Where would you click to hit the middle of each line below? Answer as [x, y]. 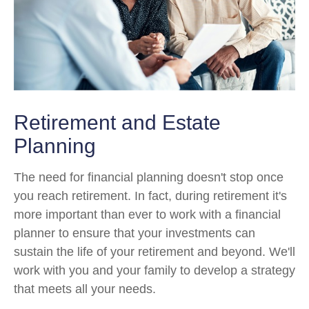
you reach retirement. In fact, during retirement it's [150, 196]
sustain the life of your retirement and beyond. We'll [154, 252]
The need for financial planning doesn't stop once [149, 178]
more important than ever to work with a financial [147, 215]
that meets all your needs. [87, 289]
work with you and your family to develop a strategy [154, 271]
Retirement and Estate [117, 123]
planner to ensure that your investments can [134, 233]
